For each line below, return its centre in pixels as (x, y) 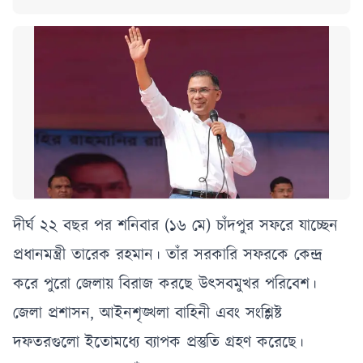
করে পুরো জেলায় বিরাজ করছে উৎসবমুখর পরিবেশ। (165, 284)
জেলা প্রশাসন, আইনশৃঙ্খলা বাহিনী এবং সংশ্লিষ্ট (147, 314)
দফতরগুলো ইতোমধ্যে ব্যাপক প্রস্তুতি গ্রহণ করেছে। (158, 343)
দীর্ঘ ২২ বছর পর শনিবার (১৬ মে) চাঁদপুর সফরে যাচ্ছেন (175, 226)
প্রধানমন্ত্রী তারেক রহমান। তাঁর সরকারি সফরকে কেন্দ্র (168, 255)
